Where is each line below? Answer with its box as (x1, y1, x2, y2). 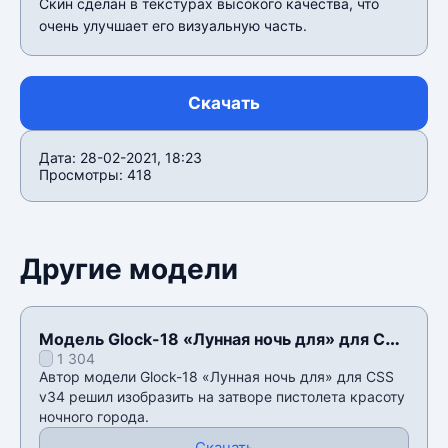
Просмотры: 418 (39, 165, 152, 183)
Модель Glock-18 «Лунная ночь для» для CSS (39, 328, 405, 349)
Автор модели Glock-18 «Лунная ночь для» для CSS (39, 367, 394, 385)
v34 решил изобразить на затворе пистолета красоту (39, 387, 405, 405)
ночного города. (39, 407, 149, 425)
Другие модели (20, 251, 238, 286)
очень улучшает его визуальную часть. (39, 16, 307, 34)
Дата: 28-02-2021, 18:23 (39, 148, 202, 166)
